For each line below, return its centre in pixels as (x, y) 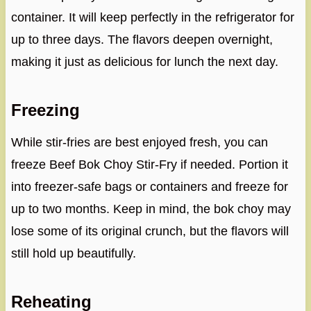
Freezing (45, 110)
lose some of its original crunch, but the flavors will (150, 232)
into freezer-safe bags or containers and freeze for (149, 187)
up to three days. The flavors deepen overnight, (142, 40)
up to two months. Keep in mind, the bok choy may (151, 209)
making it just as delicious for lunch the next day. (144, 62)
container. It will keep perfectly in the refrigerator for (152, 18)
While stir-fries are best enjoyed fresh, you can (139, 143)
